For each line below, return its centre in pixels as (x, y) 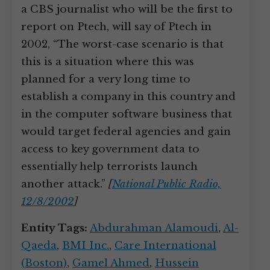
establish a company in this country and (128, 97)
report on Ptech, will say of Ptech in (116, 27)
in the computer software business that (127, 114)
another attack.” (65, 184)
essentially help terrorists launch (109, 167)
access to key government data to (110, 149)
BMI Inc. (86, 246)
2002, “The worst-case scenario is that (122, 44)
